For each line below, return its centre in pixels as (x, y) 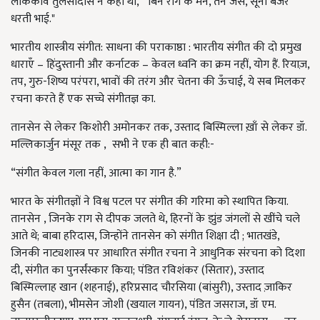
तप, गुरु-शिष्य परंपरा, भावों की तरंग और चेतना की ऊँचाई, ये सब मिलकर (158, 82)
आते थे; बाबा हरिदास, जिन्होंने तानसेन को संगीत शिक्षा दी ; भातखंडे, (145, 236)
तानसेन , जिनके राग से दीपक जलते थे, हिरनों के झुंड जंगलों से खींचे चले (155, 219)
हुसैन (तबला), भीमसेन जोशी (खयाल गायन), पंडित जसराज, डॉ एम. (143, 305)
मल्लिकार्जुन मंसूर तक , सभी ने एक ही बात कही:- (112, 145)
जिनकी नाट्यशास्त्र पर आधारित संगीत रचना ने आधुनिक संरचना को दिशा (158, 254)
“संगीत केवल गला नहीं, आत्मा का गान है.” (96, 174)
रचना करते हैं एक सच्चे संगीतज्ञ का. (83, 99)
